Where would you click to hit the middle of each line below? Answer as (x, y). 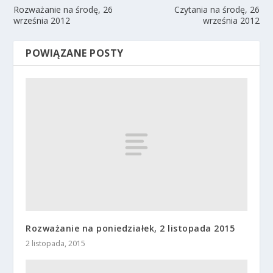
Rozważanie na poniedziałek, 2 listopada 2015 (130, 229)
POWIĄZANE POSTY (75, 53)
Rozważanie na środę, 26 (63, 10)
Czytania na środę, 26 (217, 10)
